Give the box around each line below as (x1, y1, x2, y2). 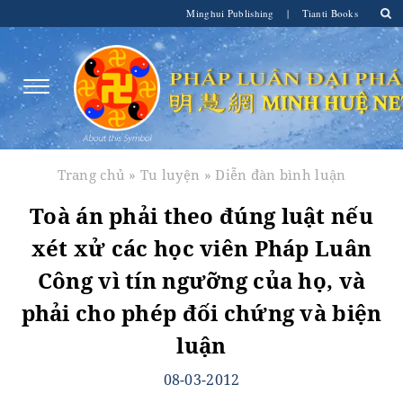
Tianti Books (299, 6, 358, 20)
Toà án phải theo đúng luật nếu (30, 201, 373, 230)
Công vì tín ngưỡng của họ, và (37, 265, 366, 295)
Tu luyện (140, 166, 201, 184)
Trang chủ (57, 166, 126, 184)
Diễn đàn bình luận (215, 166, 346, 184)
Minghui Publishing (186, 6, 277, 20)
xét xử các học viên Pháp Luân (31, 233, 372, 263)
